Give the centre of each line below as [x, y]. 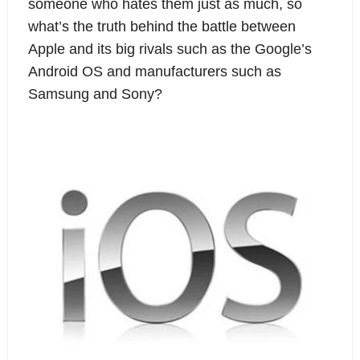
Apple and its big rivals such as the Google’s [170, 49]
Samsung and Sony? [95, 94]
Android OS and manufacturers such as [154, 71]
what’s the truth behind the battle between [162, 26]
